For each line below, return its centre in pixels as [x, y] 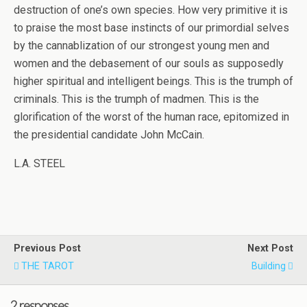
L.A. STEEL [39, 163]
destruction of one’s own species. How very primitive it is [151, 10]
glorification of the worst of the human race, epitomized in [151, 117]
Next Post [270, 248]
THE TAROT [48, 266]
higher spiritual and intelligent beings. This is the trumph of [153, 81]
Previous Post [47, 248]
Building [269, 266]
